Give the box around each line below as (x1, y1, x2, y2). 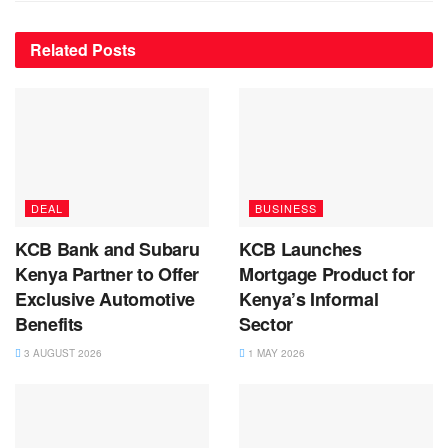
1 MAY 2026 (245, 346, 305, 361)
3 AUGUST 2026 (21, 346, 102, 361)
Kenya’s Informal (239, 286, 379, 313)
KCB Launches (239, 236, 362, 263)
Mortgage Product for (239, 261, 415, 288)
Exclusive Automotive (15, 286, 195, 313)
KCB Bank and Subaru (15, 236, 200, 263)
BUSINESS (255, 200, 317, 217)
